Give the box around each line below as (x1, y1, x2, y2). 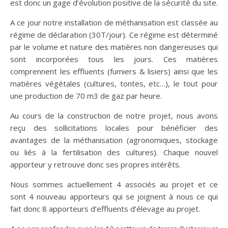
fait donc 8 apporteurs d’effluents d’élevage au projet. (10, 204, 200, 214)
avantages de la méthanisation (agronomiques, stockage (10, 135, 218, 146)
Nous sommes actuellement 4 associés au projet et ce (10, 179, 218, 190)
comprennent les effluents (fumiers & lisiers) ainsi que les (10, 66, 218, 77)
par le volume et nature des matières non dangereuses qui (10, 42, 218, 52)
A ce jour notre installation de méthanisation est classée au (10, 17, 218, 28)
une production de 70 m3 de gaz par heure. (10, 91, 162, 101)
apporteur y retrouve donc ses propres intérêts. (10, 159, 181, 170)
